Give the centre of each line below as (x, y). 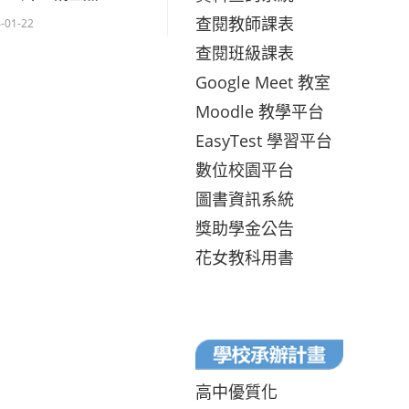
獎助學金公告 (245, 228)
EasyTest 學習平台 (264, 140)
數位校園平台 (245, 169)
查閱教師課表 (245, 23)
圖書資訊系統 (245, 199)
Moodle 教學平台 (260, 111)
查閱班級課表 (245, 52)
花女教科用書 (245, 257)
